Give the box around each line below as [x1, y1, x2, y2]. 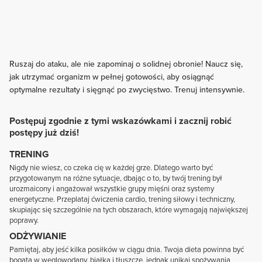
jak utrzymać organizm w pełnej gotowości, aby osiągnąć [9, 71, 214, 82]
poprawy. [9, 215, 39, 225]
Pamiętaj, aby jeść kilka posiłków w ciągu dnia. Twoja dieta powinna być [9, 244, 244, 254]
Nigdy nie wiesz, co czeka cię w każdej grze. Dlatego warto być [9, 163, 213, 173]
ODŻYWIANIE [9, 230, 66, 242]
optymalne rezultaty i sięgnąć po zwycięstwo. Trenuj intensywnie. [9, 84, 244, 95]
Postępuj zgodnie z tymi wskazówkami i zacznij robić [9, 115, 232, 127]
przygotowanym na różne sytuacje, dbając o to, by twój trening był [9, 173, 222, 183]
